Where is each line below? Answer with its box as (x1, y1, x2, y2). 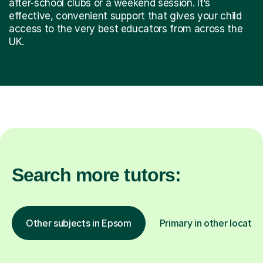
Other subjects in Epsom (26, 217, 131, 229)
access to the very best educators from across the (9, 22, 243, 35)
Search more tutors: (12, 164, 181, 186)
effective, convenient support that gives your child (9, 9, 242, 22)
